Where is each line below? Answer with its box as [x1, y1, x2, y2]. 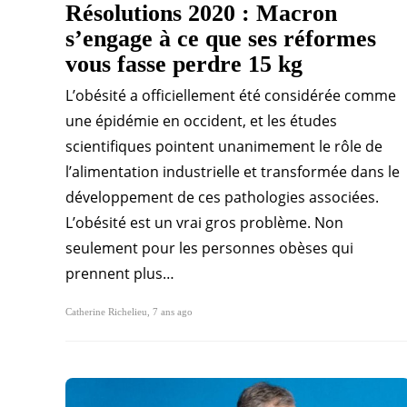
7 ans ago [153, 306, 193, 318]
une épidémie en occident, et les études [65, 111, 337, 132]
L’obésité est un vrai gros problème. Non [65, 213, 343, 233]
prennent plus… [65, 263, 174, 284]
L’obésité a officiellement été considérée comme [65, 85, 396, 106]
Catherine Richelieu [65, 306, 147, 318]
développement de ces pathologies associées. [65, 187, 379, 208]
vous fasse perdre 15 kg [65, 51, 309, 78]
